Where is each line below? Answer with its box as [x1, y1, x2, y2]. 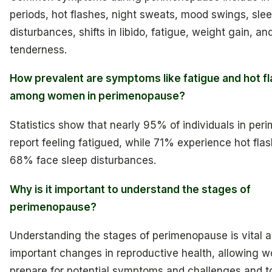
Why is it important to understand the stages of [10, 183, 251, 195]
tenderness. [10, 43, 67, 56]
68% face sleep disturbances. [10, 154, 156, 167]
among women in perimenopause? [10, 90, 185, 103]
